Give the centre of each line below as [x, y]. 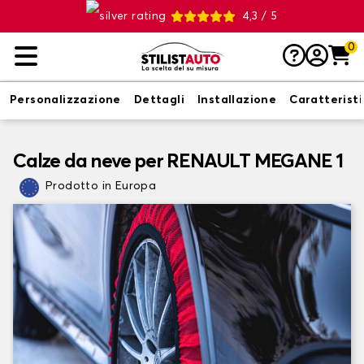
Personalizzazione [65, 100]
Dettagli [159, 100]
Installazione [237, 100]
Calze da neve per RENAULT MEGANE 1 [178, 162]
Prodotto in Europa [101, 186]
